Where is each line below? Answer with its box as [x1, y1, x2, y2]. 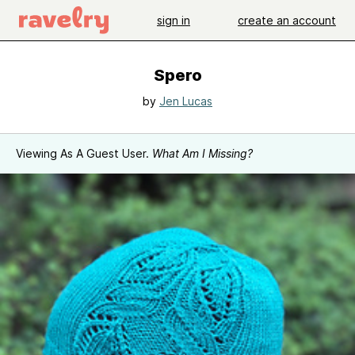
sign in [157, 13, 190, 27]
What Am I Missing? [152, 147, 253, 160]
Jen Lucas [159, 94, 212, 108]
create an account [238, 13, 336, 27]
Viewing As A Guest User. [16, 147, 152, 160]
